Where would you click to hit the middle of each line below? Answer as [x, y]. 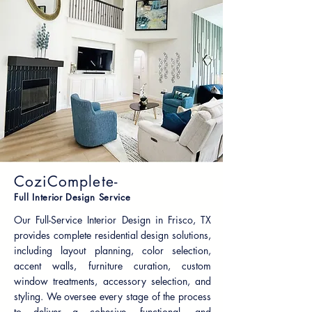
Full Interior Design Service [72, 197]
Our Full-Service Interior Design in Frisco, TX [112, 220]
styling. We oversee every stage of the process [112, 296]
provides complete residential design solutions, [112, 235]
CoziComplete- [73, 181]
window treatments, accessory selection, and [112, 281]
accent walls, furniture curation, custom [112, 266]
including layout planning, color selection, [112, 250]
